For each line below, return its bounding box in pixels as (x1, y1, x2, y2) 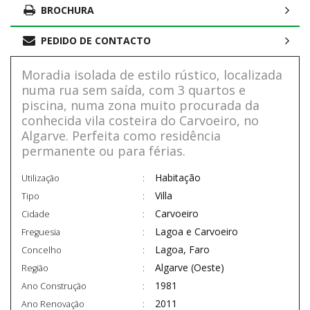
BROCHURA (41, 3, 94, 17)
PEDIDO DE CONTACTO (41, 34, 151, 48)
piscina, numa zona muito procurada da (21, 97, 259, 114)
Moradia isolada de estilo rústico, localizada (21, 66, 282, 84)
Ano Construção (21, 280, 86, 293)
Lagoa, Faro (155, 243, 210, 257)
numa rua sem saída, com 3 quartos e (21, 82, 246, 99)
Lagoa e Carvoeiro (155, 225, 238, 239)
